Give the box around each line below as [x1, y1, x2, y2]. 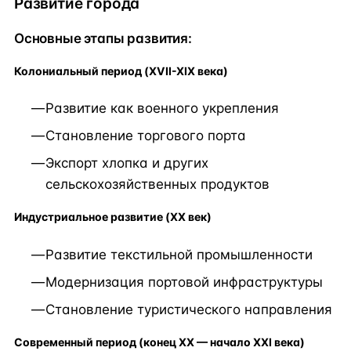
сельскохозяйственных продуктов [45, 176, 270, 193]
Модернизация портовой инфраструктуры [45, 273, 323, 290]
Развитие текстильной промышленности [45, 246, 313, 262]
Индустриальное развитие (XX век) [14, 210, 212, 224]
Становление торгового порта [45, 128, 246, 144]
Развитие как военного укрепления [45, 100, 279, 117]
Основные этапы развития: [14, 31, 192, 47]
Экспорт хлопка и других [45, 155, 208, 172]
